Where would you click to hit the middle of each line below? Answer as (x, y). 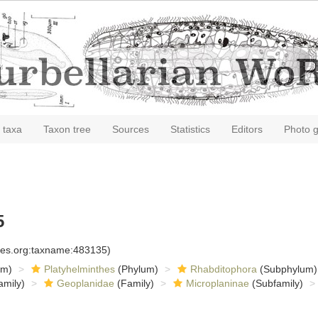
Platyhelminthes (79, 269)
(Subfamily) (276, 283)
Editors (247, 129)
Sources (131, 129)
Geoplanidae (85, 283)
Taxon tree (67, 129)
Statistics (190, 129)
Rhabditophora (223, 269)
